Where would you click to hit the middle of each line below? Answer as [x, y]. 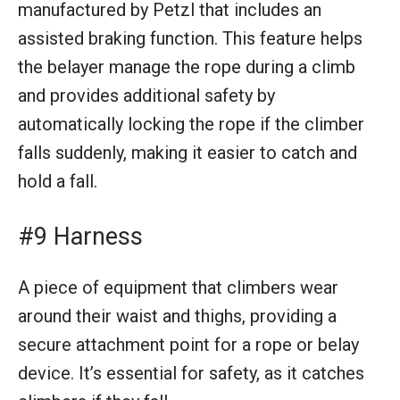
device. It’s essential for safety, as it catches [191, 373]
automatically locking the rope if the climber [191, 124]
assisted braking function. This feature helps [190, 38]
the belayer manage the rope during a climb [187, 67]
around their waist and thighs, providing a [177, 316]
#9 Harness [80, 236]
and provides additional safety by [146, 95]
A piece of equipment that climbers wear [178, 287]
